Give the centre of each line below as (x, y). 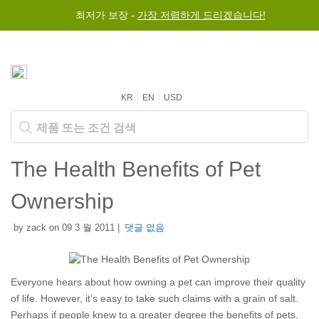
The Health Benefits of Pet (136, 169)
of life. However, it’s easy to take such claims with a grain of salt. (155, 298)
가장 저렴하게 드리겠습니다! (201, 15)
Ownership (62, 201)
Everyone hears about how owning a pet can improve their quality (158, 282)
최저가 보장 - (106, 15)
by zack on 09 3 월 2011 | (65, 228)
